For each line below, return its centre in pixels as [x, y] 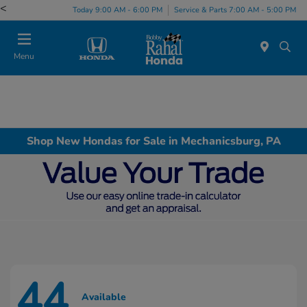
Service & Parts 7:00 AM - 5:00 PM [235, 10]
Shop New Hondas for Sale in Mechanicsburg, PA [153, 141]
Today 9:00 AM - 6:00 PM [118, 10]
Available [104, 297]
